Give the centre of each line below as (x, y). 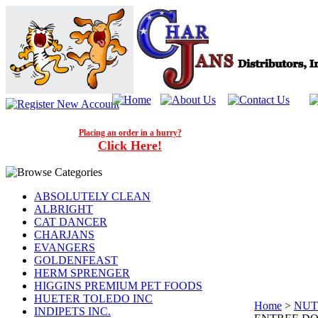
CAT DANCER (71, 222)
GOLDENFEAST (76, 260)
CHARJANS (64, 235)
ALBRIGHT (64, 209)
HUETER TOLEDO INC (93, 298)
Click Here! (130, 146)
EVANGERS (65, 247)
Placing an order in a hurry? (130, 133)
